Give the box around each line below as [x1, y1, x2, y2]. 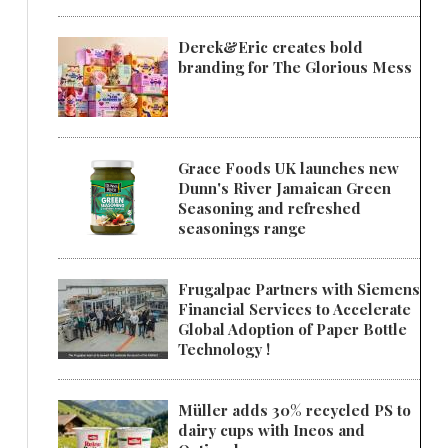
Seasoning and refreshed [178, 198, 361, 219]
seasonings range [178, 218, 306, 239]
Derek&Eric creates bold [178, 37, 363, 58]
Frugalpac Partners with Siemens [178, 279, 420, 300]
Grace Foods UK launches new [178, 158, 399, 179]
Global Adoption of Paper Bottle [178, 319, 407, 340]
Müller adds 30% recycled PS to [178, 400, 411, 421]
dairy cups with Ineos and [178, 420, 365, 441]
